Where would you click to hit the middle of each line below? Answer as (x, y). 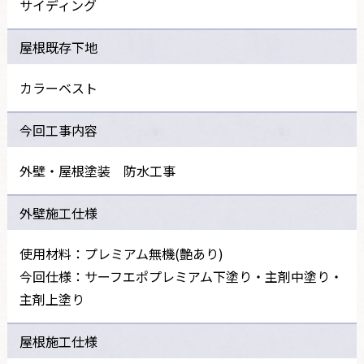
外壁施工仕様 (58, 212)
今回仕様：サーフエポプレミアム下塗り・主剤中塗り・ (181, 276)
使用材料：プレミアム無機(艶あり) (121, 253)
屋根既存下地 (58, 47)
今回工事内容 (58, 130)
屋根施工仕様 (58, 341)
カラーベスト (58, 87)
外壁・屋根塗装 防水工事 (97, 170)
